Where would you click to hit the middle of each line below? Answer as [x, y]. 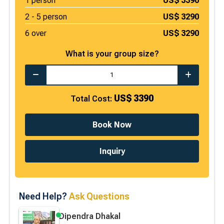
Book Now [112, 124]
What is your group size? [112, 53]
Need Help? [44, 196]
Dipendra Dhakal [90, 216]
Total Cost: [92, 98]
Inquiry [112, 151]
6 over [36, 33]
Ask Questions [99, 196]
